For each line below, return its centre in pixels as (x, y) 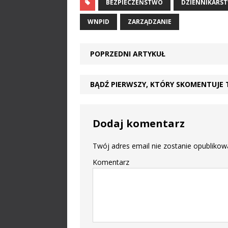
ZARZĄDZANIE (150, 22)
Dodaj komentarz (139, 124)
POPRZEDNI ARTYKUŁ (128, 54)
